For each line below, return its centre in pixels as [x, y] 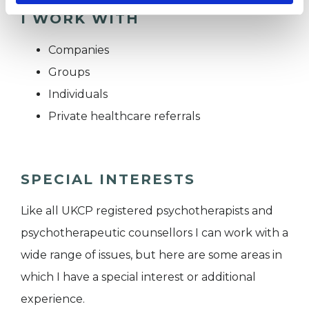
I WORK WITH [80, 19]
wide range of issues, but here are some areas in [151, 255]
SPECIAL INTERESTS [108, 180]
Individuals [78, 94]
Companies [79, 50]
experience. [53, 299]
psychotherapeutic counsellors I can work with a [154, 233]
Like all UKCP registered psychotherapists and [147, 211]
